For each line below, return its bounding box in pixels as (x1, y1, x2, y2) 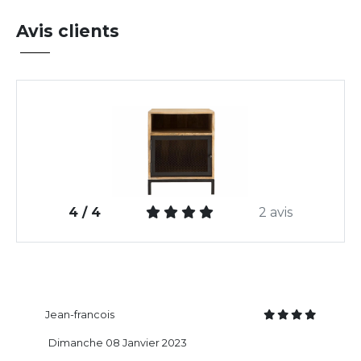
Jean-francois (45, 309, 114, 322)
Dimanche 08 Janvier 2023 (48, 337, 187, 350)
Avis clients (16, 20, 119, 41)
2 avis (259, 205, 293, 221)
